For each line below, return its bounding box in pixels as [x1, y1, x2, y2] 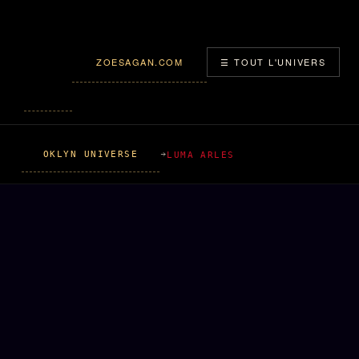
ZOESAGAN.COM [96, 54, 184, 68]
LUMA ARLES [167, 149, 235, 159]
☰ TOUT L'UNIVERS [220, 55, 326, 68]
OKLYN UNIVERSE [42, 149, 139, 159]
